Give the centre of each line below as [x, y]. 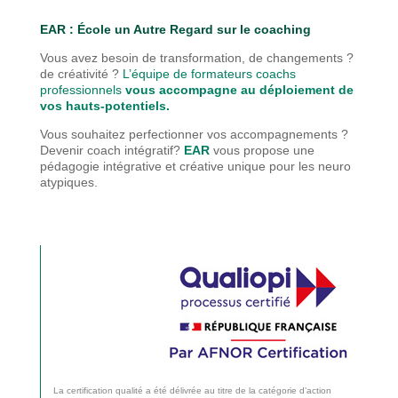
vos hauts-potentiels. [104, 105]
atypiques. [68, 182]
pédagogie [71, 166]
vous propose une [263, 150]
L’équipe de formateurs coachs [209, 73]
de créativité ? [81, 73]
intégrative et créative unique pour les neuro [227, 166]
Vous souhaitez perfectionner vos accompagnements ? [194, 134]
